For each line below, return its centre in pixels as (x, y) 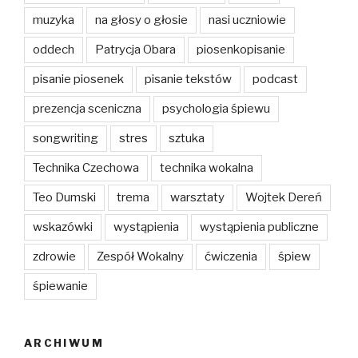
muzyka (54, 20)
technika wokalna (207, 168)
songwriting (66, 139)
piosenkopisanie (241, 50)
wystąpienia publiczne (259, 227)
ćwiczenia (231, 257)
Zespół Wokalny (140, 257)
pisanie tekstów (188, 80)
